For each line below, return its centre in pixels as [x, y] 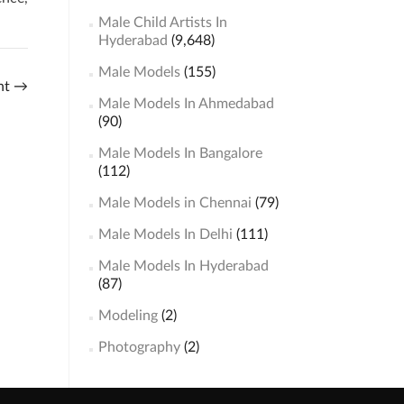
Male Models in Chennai [174, 203]
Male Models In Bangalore [180, 153]
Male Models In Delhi [165, 234]
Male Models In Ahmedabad [186, 104]
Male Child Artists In [162, 23]
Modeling [128, 316]
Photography [139, 347]
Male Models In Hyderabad [183, 266]
